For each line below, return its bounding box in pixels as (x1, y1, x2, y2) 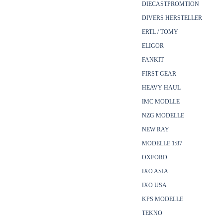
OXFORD (142, 154, 168, 161)
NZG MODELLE (142, 112, 185, 119)
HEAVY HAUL (142, 84, 181, 91)
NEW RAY (142, 126, 170, 133)
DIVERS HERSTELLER (142, 14, 203, 21)
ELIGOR (142, 42, 164, 49)
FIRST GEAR (142, 70, 177, 77)
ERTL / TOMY (142, 28, 179, 35)
